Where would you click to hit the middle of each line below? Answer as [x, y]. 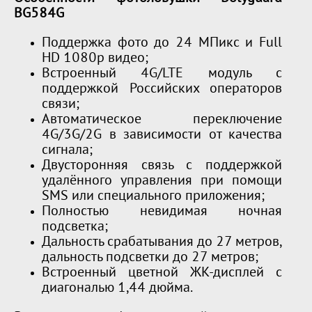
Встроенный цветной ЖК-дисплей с [162, 273]
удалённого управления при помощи [162, 181]
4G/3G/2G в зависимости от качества [162, 135]
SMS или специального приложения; [153, 197]
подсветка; [75, 227]
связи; [61, 105]
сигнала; [67, 151]
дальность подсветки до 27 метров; [150, 258]
